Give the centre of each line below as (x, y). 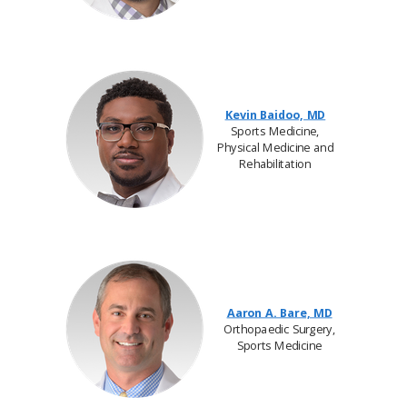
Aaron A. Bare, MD (279, 313)
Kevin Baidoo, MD (275, 114)
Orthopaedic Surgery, (279, 329)
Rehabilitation (275, 164)
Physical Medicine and (275, 147)
